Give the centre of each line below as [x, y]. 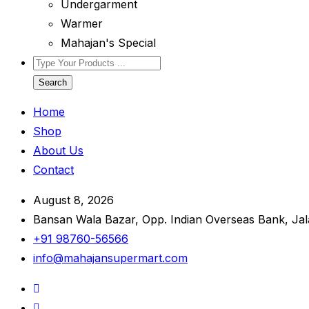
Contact [53, 170]
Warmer [82, 23]
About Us [58, 150]
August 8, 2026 [73, 200]
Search [53, 82]
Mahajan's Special [108, 43]
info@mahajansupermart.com [110, 258]
